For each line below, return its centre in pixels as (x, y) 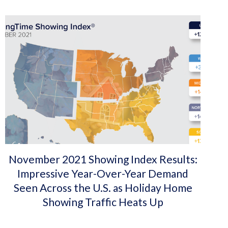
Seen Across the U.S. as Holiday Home (103, 188)
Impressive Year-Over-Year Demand (103, 174)
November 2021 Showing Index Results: (103, 159)
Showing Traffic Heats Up (103, 202)
